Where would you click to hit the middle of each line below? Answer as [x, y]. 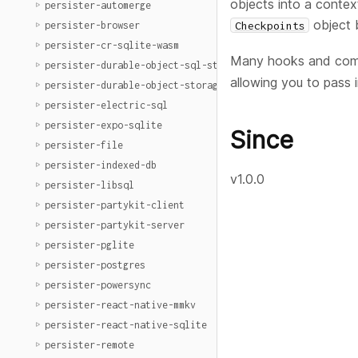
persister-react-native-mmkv [120, 305]
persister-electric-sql [106, 105]
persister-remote [89, 345]
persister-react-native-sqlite [126, 325]
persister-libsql [89, 185]
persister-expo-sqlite [103, 125]
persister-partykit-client [115, 205]
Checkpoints [270, 25]
